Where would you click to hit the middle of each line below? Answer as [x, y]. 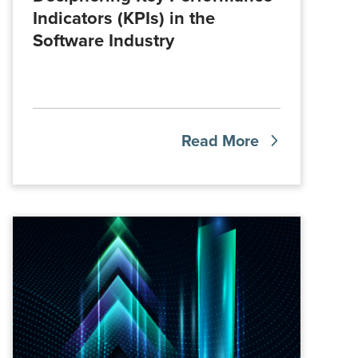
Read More [220, 140]
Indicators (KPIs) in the [124, 18]
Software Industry [103, 40]
